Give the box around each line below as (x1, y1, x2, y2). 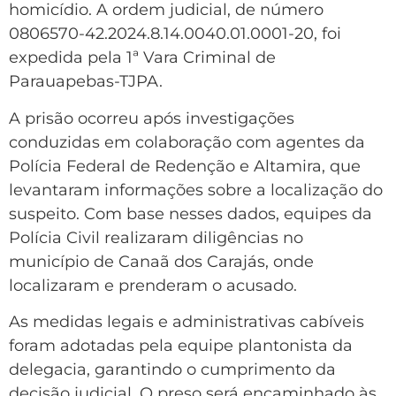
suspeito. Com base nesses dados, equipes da (9, 203, 372, 224)
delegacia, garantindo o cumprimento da (9, 359, 336, 379)
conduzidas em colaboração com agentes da (9, 132, 365, 152)
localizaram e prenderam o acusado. (9, 275, 297, 295)
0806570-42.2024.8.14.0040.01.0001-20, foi (9, 24, 341, 44)
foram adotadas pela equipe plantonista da (9, 335, 353, 355)
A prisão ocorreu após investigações (9, 108, 294, 128)
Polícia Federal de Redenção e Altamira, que (9, 156, 361, 176)
